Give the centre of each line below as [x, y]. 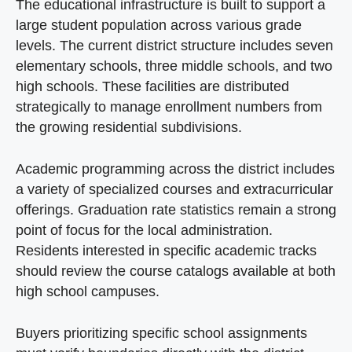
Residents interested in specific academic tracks [166, 250]
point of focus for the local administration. [144, 230]
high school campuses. [88, 291]
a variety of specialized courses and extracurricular [174, 189]
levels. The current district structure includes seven [174, 46]
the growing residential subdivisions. [129, 128]
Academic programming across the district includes [175, 169]
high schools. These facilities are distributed [152, 87]
